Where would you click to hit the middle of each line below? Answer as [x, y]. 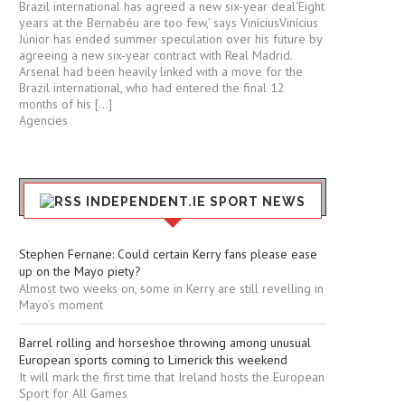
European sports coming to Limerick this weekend [153, 360]
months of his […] [66, 104]
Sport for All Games [73, 394]
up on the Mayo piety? [80, 272]
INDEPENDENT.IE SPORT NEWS [196, 202]
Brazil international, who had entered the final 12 [152, 88]
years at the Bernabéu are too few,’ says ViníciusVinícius [169, 23]
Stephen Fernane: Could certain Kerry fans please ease [168, 254]
